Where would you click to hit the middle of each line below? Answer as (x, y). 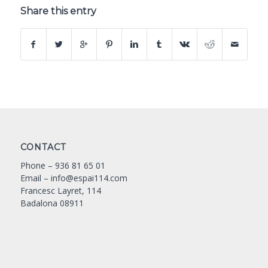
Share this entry (58, 11)
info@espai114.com (89, 178)
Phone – (37, 165)
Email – (35, 178)
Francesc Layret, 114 (60, 190)
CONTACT (43, 147)
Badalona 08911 (52, 203)
